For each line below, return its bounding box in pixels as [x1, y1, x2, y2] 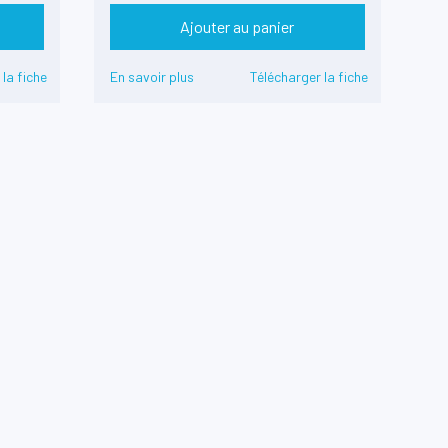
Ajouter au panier [180, 17, 295, 37]
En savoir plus [109, 68, 194, 86]
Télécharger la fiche [249, 68, 368, 86]
